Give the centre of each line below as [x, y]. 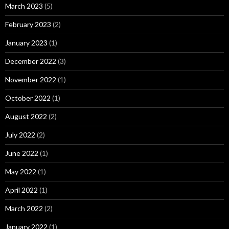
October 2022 [28, 98]
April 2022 [21, 190]
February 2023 [28, 24]
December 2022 [31, 61]
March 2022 [24, 208]
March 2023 [24, 6]
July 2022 [20, 134]
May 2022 [21, 171]
